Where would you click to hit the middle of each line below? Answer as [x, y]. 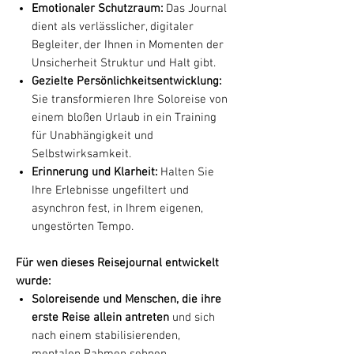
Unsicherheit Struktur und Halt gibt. [124, 63]
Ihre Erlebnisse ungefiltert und [110, 190]
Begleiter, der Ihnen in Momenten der [128, 45]
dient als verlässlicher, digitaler [113, 26]
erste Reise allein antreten [100, 317]
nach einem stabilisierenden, [106, 335]
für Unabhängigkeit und [92, 136]
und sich [192, 317]
